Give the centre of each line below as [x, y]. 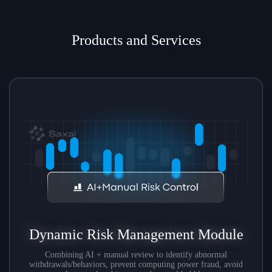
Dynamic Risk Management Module [136, 235]
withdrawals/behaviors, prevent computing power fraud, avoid [136, 265]
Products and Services [136, 40]
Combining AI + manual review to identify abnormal [136, 255]
